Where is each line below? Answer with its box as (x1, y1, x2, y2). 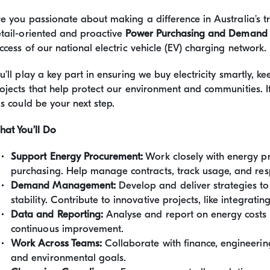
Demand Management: (11, 180, 116, 191)
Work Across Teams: (11, 237, 102, 249)
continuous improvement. (11, 223, 124, 234)
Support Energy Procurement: (11, 151, 143, 162)
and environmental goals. (11, 252, 127, 263)
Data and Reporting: (11, 209, 104, 220)
